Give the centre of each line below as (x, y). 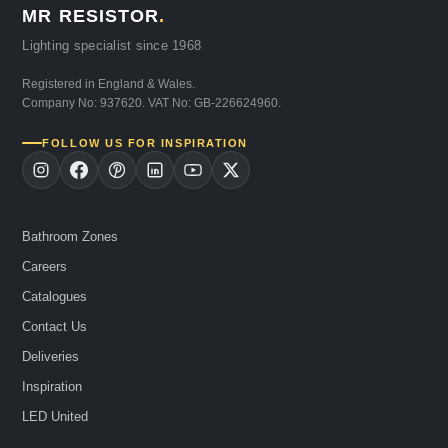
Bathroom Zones (70, 237)
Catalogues (55, 297)
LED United (55, 417)
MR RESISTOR (91, 16)
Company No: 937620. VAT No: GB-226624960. (152, 103)
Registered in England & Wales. (109, 84)
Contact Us (55, 327)
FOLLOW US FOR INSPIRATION (145, 143)
